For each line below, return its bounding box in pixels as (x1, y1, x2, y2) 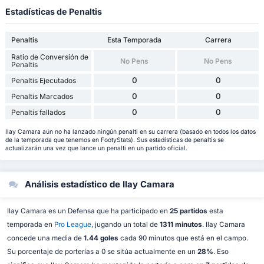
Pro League (54, 220, 91, 229)
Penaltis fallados (11, 108, 65, 117)
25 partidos (169, 206, 207, 215)
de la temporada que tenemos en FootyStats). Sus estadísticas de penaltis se (5, 136, 224, 144)
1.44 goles (83, 233, 118, 242)
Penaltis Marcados (11, 92, 73, 101)
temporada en (6, 220, 54, 229)
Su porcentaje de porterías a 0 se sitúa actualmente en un (6, 247, 197, 256)
